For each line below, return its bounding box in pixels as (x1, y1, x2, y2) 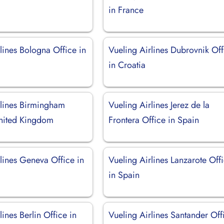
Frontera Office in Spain (108, 113, 199, 126)
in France (108, 3, 144, 16)
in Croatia (108, 58, 146, 71)
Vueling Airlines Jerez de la (108, 98, 210, 111)
